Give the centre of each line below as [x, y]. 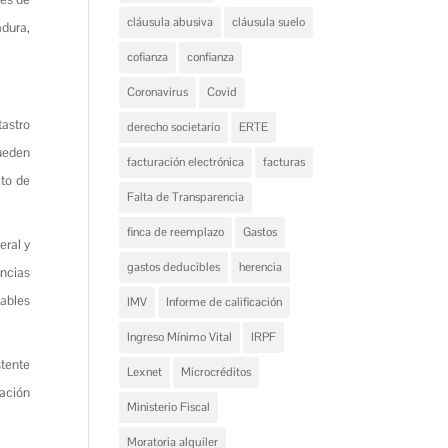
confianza [211, 57]
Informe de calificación [224, 302]
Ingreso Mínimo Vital [180, 337]
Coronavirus [158, 92]
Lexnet [145, 372]
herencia [261, 267]
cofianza [148, 57]
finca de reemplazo [176, 232]
